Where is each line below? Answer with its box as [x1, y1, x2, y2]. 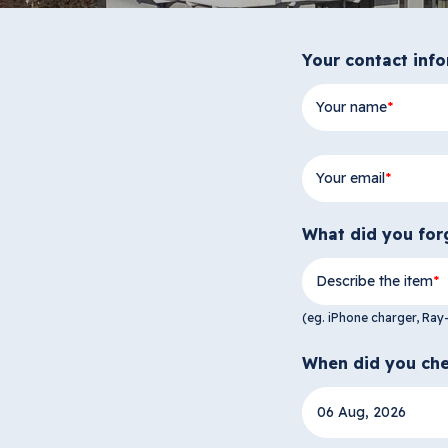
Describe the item [316, 272, 433, 291]
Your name [316, 98, 387, 117]
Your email [316, 169, 385, 188]
